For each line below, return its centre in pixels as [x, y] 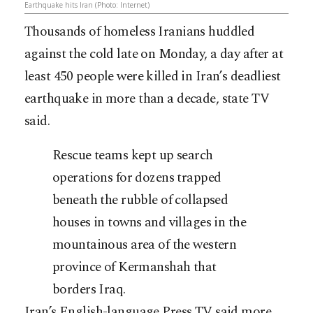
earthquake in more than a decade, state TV [147, 99]
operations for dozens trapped [137, 178]
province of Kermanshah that [134, 268]
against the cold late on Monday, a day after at [154, 54]
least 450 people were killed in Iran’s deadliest [153, 77]
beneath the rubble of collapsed [140, 201]
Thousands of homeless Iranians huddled [140, 32]
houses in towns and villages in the [150, 223]
